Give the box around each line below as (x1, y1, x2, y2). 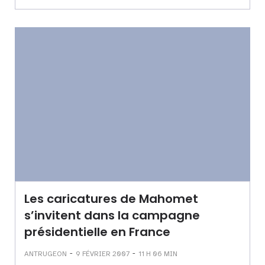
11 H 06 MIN (138, 249, 177, 258)
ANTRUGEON (24, 249, 67, 258)
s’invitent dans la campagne (24, 207, 200, 224)
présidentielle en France (24, 224, 170, 240)
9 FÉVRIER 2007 (76, 249, 130, 258)
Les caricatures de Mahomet (24, 190, 198, 207)
